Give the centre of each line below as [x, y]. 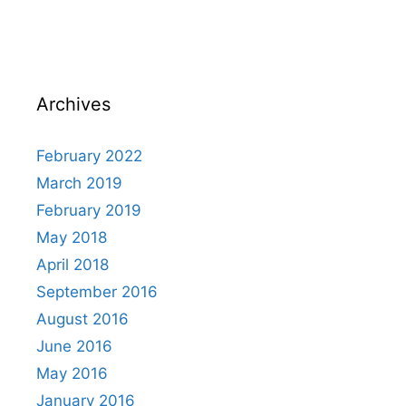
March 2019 [79, 184]
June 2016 [74, 347]
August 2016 [82, 319]
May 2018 [72, 238]
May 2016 [72, 374]
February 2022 [89, 156]
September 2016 [97, 292]
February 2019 [89, 211]
